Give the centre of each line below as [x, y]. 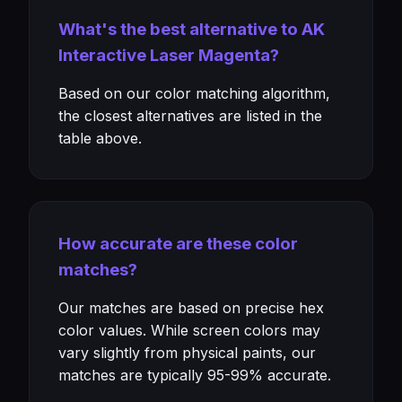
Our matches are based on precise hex [191, 308]
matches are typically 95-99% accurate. [195, 375]
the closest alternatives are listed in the [190, 116]
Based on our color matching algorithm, [194, 93]
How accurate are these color [178, 244]
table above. [100, 138]
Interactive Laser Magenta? [169, 55]
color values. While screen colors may [189, 330]
